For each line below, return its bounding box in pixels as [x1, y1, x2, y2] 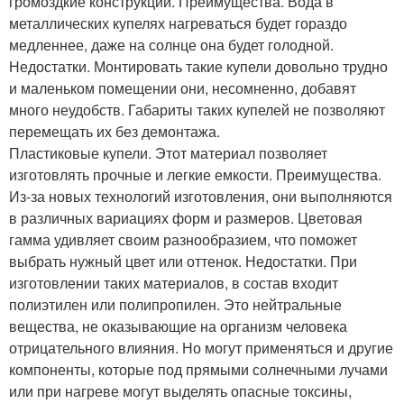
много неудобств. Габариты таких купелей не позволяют [9, 99, 385, 121]
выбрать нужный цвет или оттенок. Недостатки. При [9, 251, 357, 272]
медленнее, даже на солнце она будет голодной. [9, 34, 334, 56]
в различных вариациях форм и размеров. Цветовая [9, 207, 363, 229]
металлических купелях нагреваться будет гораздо [9, 13, 347, 34]
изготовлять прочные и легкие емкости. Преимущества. [9, 164, 381, 186]
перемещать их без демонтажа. [9, 121, 220, 142]
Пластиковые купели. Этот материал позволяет [9, 142, 327, 164]
